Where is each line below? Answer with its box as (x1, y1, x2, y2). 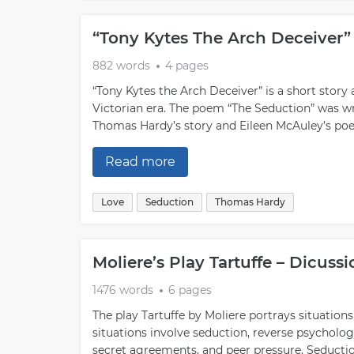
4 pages (165, 58, 209, 73)
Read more (105, 154, 175, 169)
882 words (92, 58, 150, 73)
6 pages (168, 283, 212, 297)
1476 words (92, 283, 153, 297)
